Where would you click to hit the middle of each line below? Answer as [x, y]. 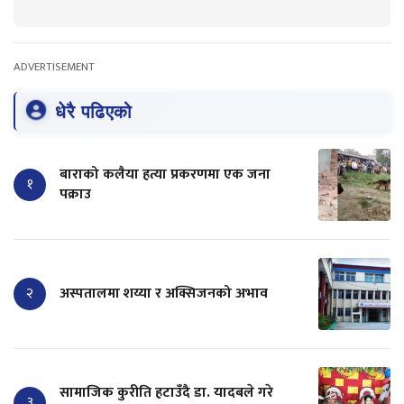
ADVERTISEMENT [54, 68]
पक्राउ [75, 195]
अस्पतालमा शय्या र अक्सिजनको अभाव [164, 294]
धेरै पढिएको [94, 111]
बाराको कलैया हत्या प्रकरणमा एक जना [165, 175]
